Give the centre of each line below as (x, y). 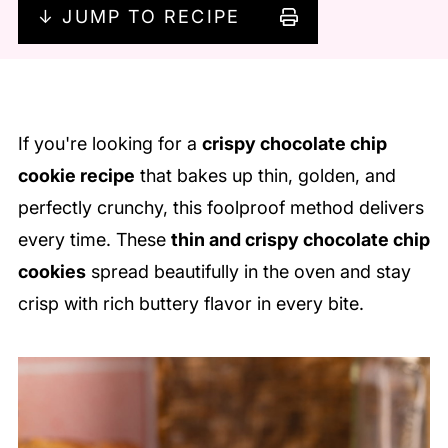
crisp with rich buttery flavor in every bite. (190, 303)
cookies (51, 271)
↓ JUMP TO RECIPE (139, 16)
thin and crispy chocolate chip (300, 239)
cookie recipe (76, 175)
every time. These (94, 239)
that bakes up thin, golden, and (265, 175)
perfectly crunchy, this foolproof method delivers (220, 207)
